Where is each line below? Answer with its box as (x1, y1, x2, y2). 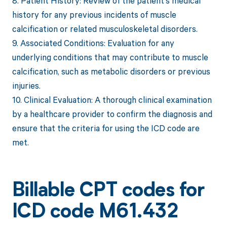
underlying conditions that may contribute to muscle (12, 51, 208, 63)
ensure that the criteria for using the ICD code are (12, 122, 200, 134)
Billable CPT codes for (12, 182, 205, 202)
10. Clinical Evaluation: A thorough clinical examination (12, 94, 212, 106)
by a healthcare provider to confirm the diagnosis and (12, 108, 212, 120)
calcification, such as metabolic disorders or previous (12, 65, 210, 78)
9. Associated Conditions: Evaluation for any (12, 37, 174, 49)
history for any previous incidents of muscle (12, 9, 176, 21)
